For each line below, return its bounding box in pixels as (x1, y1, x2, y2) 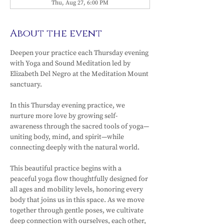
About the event (10, 26, 102, 40)
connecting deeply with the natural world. (10, 143, 139, 152)
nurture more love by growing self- (10, 111, 117, 120)
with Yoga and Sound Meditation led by (10, 59, 132, 68)
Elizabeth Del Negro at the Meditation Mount (10, 69, 150, 78)
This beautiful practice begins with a (10, 164, 123, 173)
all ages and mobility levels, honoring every (10, 185, 144, 194)
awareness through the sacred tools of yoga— (10, 122, 149, 131)
